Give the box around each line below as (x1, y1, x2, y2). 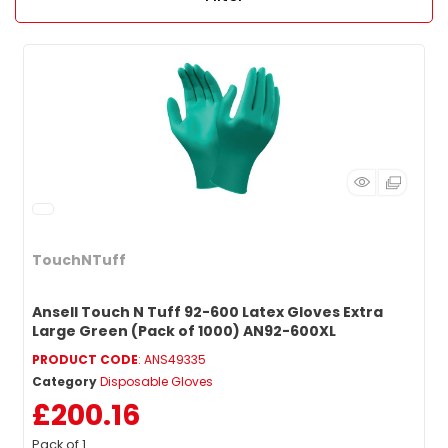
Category (32, 372, 97, 390)
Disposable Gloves (100, 372, 213, 390)
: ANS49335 (138, 350, 206, 368)
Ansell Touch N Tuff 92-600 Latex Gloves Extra (32, 301, 383, 322)
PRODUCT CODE (32, 350, 138, 368)
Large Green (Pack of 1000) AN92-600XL (32, 320, 336, 341)
